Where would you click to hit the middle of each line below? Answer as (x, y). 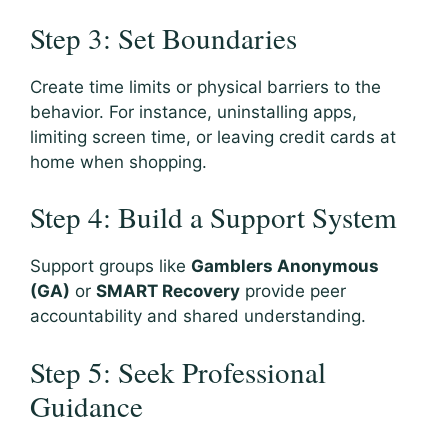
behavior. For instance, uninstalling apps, (193, 111)
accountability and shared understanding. (198, 316)
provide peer (293, 291)
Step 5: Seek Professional (178, 371)
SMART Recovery (168, 291)
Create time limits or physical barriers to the (205, 86)
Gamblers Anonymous (285, 266)
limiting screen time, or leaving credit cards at (213, 136)
